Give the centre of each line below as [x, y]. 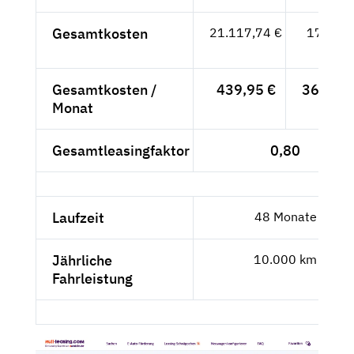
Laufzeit [78, 217]
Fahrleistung [92, 278]
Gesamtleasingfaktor [121, 150]
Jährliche [82, 260]
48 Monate [285, 216]
